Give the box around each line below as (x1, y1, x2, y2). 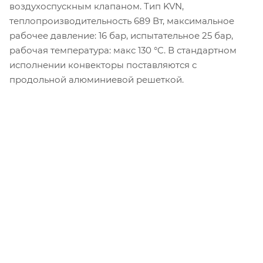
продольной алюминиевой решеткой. (9, 73, 184, 85)
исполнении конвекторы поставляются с (9, 59, 197, 70)
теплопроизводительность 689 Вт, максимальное (9, 15, 234, 26)
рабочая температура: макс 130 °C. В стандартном (9, 44, 237, 56)
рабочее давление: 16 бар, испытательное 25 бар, (9, 29, 233, 41)
